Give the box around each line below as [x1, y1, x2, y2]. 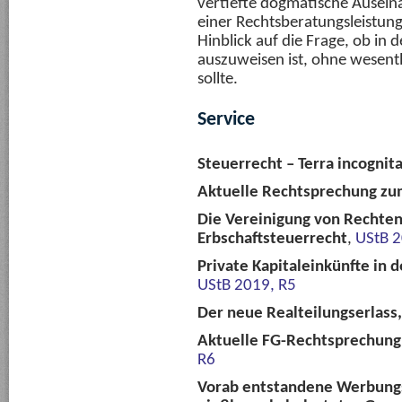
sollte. [197, 71, 238, 88]
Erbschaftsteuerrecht [197, 231, 347, 248]
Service [197, 110, 255, 129]
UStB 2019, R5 [197, 277, 296, 294]
